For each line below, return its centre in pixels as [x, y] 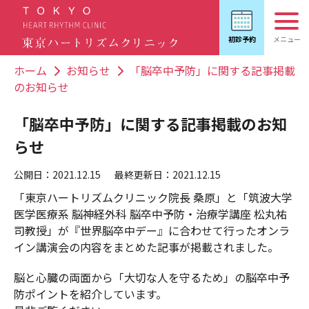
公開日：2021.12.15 [57, 175]
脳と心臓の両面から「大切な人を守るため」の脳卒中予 [152, 278]
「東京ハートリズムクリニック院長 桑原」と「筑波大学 [153, 198]
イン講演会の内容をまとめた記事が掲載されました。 [146, 247]
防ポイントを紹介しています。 [90, 294]
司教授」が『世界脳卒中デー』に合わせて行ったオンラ [152, 231]
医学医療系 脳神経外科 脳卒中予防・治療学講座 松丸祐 [150, 214]
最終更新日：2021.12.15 [168, 175]
